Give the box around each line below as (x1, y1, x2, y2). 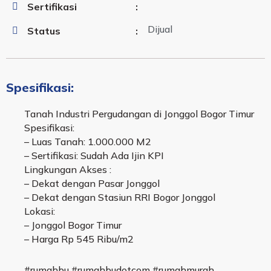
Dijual (148, 22, 173, 35)
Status (27, 24, 60, 37)
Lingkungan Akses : (24, 163, 111, 176)
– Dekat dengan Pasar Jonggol (24, 177, 160, 190)
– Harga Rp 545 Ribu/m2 (24, 233, 134, 246)
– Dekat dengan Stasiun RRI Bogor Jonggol (24, 191, 215, 204)
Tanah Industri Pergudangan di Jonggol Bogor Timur (24, 108, 254, 120)
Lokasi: (24, 205, 55, 218)
